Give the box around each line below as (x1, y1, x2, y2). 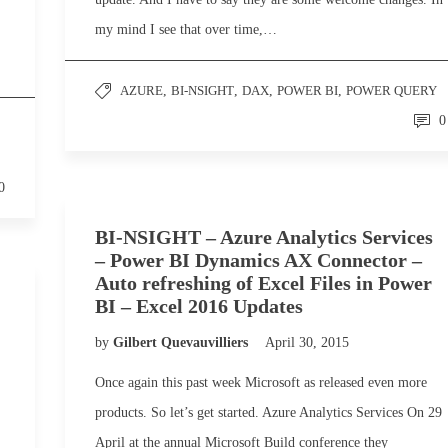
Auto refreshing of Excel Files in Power (95, 272, 432, 294)
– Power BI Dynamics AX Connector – (95, 249, 422, 271)
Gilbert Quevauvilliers (113, 335, 252, 350)
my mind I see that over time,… (95, 22, 277, 37)
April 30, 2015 (265, 335, 349, 350)
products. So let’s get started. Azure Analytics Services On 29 (95, 405, 442, 420)
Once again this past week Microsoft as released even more (95, 375, 427, 390)
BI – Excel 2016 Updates (95, 295, 303, 317)
